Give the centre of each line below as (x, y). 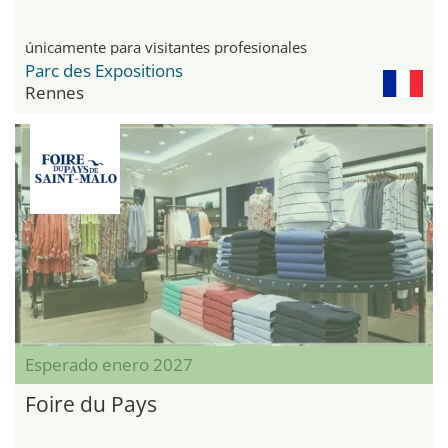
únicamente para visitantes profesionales (166, 46)
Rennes (54, 92)
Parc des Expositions (104, 70)
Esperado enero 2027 (109, 365)
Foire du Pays (91, 404)
